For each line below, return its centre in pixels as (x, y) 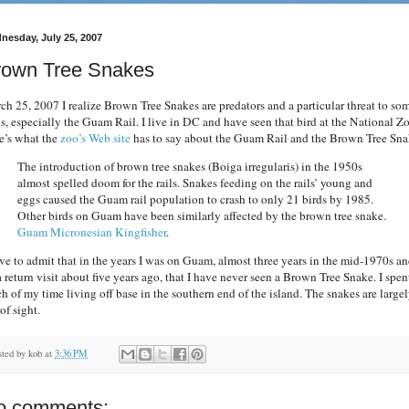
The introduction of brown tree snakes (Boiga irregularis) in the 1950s (190, 166)
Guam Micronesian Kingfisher (92, 231)
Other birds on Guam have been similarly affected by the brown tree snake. (202, 215)
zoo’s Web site (95, 137)
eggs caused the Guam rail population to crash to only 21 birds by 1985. (195, 199)
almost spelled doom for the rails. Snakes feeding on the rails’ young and (195, 182)
